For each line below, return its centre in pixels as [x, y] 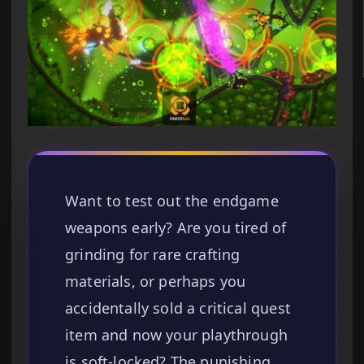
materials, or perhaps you [156, 282]
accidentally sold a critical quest [178, 308]
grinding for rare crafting [153, 255]
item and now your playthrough [177, 335]
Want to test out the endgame [172, 201]
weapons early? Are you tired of [176, 228]
